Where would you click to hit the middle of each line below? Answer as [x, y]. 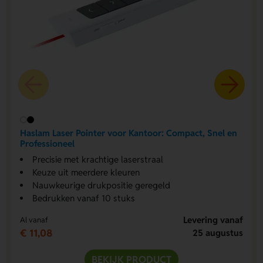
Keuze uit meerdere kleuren [86, 173]
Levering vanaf [213, 220]
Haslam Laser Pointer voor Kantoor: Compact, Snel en [128, 133]
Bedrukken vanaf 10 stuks [83, 198]
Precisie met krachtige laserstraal [97, 160]
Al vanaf [34, 220]
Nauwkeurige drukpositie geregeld [101, 186]
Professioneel [47, 143]
